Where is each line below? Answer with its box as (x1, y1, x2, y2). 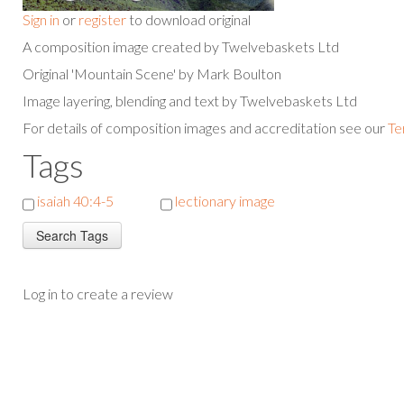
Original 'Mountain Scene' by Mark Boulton (23, 64, 281, 82)
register (78, 10, 126, 28)
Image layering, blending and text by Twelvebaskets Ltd (23, 91, 357, 109)
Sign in (23, 10, 60, 28)
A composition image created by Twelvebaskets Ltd (23, 37, 339, 55)
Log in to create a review (23, 284, 173, 302)
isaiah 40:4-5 (37, 191, 114, 209)
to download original (126, 10, 251, 28)
